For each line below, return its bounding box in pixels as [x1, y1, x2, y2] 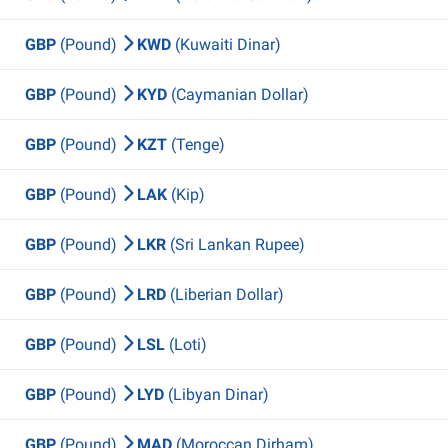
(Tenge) [171, 135, 225, 154]
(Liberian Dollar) [170, 285, 284, 304]
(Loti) [169, 335, 207, 354]
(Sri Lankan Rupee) [170, 235, 305, 254]
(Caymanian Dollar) [171, 85, 309, 104]
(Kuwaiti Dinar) [175, 35, 281, 54]
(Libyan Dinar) [168, 385, 269, 404]
